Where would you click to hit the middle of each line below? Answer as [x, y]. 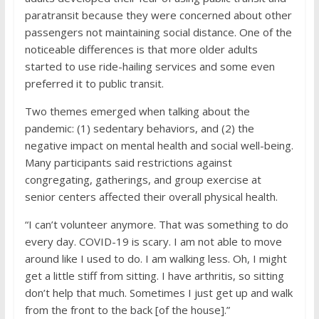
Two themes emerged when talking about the [137, 111]
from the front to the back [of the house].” [127, 310]
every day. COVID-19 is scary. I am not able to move [153, 241]
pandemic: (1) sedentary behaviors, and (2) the [139, 128]
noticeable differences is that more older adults [141, 49]
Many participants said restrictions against [128, 162]
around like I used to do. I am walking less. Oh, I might [156, 258]
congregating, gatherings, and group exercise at [143, 179]
